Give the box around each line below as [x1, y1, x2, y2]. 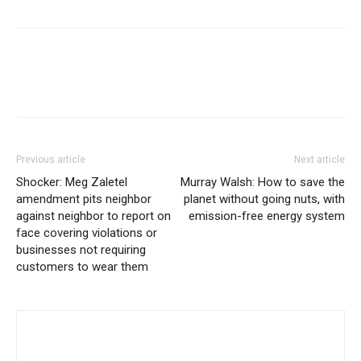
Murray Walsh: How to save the [180, 175, 345, 189]
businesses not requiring [16, 243, 146, 257]
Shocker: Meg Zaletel [16, 175, 127, 189]
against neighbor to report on [16, 209, 171, 223]
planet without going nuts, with [184, 192, 345, 206]
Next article [294, 154, 345, 165]
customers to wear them [16, 259, 148, 274]
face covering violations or [16, 226, 157, 240]
